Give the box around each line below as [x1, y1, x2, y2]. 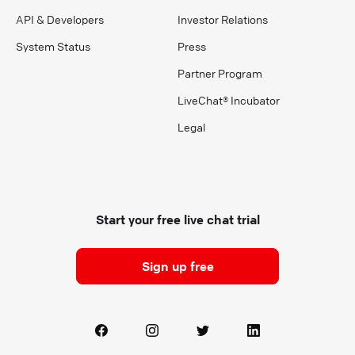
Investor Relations [177, 12, 268, 27]
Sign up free [141, 258, 214, 275]
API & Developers [16, 12, 104, 27]
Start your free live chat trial [95, 212, 260, 228]
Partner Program [177, 66, 262, 81]
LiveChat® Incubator [177, 93, 280, 108]
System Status [16, 39, 90, 54]
